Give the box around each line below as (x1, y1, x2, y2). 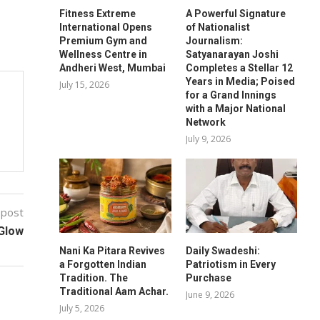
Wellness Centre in (59, 48, 148, 60)
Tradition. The (59, 271, 129, 284)
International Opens (59, 21, 153, 33)
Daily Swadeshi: (185, 244, 260, 256)
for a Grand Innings (185, 89, 276, 101)
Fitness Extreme (59, 7, 136, 19)
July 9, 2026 (185, 132, 231, 145)
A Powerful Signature (185, 7, 286, 19)
